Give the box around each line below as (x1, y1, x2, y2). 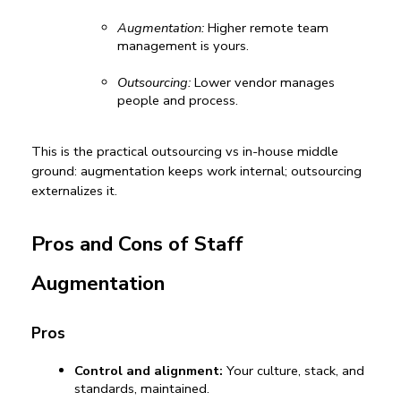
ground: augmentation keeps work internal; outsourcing (31, 161, 362, 180)
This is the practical (31, 141, 151, 160)
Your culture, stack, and (223, 362, 364, 380)
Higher (204, 18, 250, 37)
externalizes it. (31, 181, 117, 200)
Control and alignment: (74, 362, 223, 380)
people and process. (117, 90, 238, 109)
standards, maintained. (74, 380, 209, 398)
